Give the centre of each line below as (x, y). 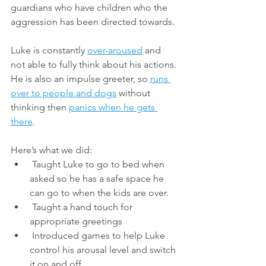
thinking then (40, 107)
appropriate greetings (76, 221)
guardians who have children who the (90, 7)
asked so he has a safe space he (98, 178)
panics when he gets (113, 107)
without (134, 93)
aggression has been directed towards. (94, 21)
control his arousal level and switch (104, 249)
